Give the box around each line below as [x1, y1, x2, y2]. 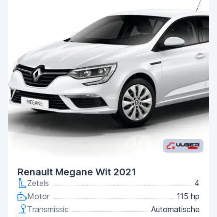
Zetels [27, 178, 49, 188]
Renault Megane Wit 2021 [17, 166, 136, 178]
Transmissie [27, 204, 69, 214]
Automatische [151, 204, 200, 214]
